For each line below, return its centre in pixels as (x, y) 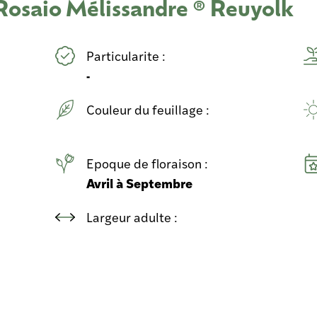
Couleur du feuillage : (150, 109)
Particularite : (128, 56)
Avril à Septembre (140, 183)
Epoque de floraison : (149, 163)
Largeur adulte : (134, 217)
